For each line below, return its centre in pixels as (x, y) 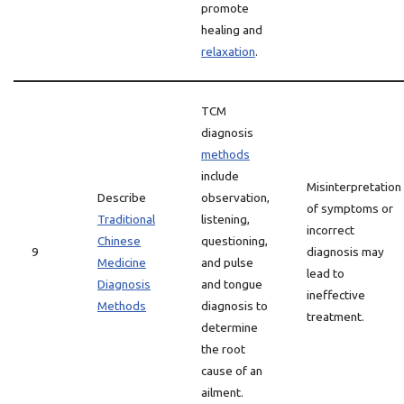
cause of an (232, 371)
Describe (122, 197)
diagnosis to (234, 306)
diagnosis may (345, 252)
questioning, (234, 241)
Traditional (126, 219)
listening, (225, 219)
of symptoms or (350, 208)
